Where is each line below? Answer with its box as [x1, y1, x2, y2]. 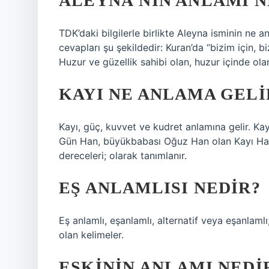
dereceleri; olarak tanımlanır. [59, 150, 187, 162]
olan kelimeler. [59, 229, 124, 241]
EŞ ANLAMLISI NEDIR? [59, 178, 261, 197]
